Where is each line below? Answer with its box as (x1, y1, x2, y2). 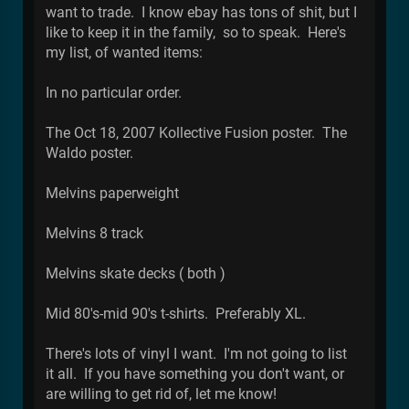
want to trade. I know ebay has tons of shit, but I (46, 3, 357, 21)
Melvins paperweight (46, 184, 179, 202)
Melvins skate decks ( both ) (46, 264, 225, 282)
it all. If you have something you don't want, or (46, 364, 344, 383)
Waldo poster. (46, 143, 133, 162)
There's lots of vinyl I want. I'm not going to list (46, 344, 347, 362)
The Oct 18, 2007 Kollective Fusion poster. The (46, 123, 347, 142)
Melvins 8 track (46, 224, 143, 242)
